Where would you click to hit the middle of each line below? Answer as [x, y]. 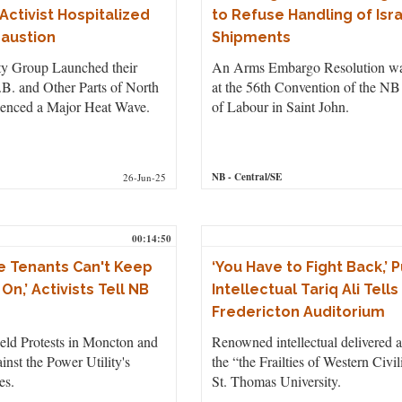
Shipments [251, 37]
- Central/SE [253, 176]
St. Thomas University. [276, 380]
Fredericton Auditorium [298, 311]
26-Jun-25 [145, 177]
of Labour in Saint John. [280, 106]
